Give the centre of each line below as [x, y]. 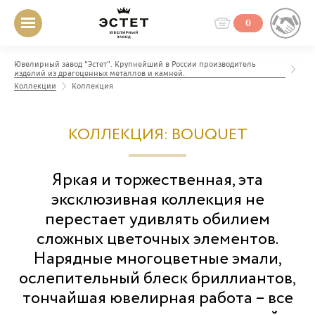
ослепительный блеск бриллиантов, [157, 279]
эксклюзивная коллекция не [157, 200]
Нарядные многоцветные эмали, [157, 259]
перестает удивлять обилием [157, 220]
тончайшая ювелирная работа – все [157, 298]
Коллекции [35, 86]
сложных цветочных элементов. [157, 239]
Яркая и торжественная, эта [157, 180]
